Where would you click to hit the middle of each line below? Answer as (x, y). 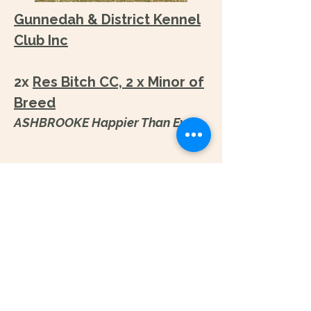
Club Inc (41, 40)
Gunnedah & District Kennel (107, 19)
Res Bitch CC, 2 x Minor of (118, 82)
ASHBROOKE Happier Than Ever (106, 123)
